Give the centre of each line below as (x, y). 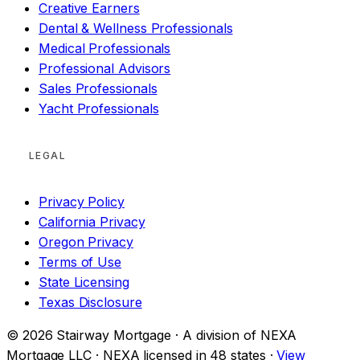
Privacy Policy (82, 202)
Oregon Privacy (86, 242)
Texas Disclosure (90, 303)
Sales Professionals (98, 89)
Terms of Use (80, 262)
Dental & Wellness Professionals (136, 29)
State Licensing (84, 282)
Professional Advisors (105, 69)
